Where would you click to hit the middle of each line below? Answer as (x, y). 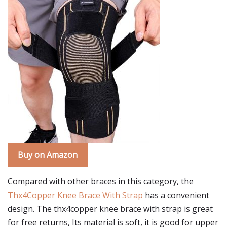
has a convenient (176, 195)
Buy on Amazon (48, 155)
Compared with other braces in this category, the (101, 181)
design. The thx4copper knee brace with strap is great (110, 209)
